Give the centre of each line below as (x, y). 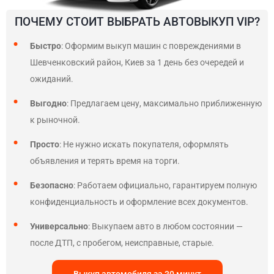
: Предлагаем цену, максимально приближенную (164, 103)
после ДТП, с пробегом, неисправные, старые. (122, 243)
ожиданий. (52, 79)
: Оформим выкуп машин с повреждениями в (151, 46)
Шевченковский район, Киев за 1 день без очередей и (137, 62)
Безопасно (52, 185)
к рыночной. (56, 120)
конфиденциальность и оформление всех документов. (139, 202)
